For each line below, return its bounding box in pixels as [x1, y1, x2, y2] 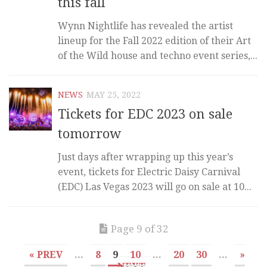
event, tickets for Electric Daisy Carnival [58, 166, 240, 178]
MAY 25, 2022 [86, 89, 141, 100]
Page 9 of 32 [111, 222, 169, 235]
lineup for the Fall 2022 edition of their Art [58, 35, 251, 46]
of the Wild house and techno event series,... [58, 49, 257, 61]
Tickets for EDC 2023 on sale [58, 106, 232, 122]
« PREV [29, 249, 63, 260]
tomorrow [58, 126, 121, 141]
